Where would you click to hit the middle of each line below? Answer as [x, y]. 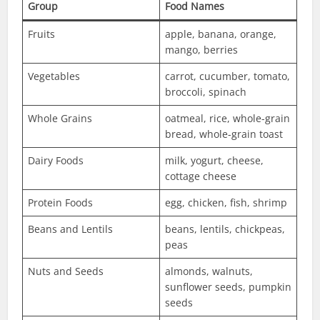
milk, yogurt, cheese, [215, 161]
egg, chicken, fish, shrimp [226, 203]
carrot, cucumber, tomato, [228, 76]
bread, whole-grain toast [224, 134]
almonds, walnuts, [209, 271]
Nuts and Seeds [66, 271]
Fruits [42, 34]
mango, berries [202, 50]
